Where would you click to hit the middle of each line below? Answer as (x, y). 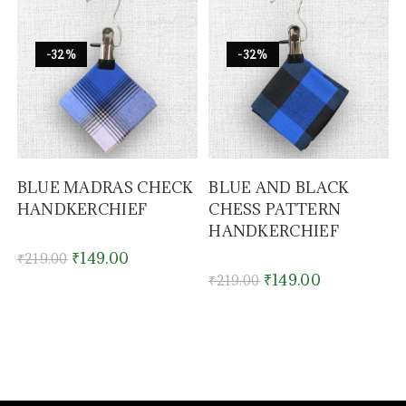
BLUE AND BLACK (279, 188)
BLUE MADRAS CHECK (105, 188)
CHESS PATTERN (275, 210)
